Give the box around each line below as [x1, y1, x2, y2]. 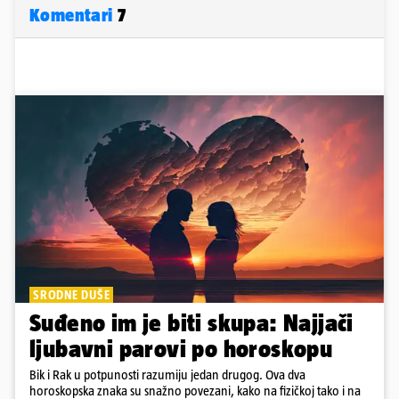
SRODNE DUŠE [33, 288, 110, 303]
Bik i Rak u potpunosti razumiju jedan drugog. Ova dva [29, 367, 305, 383]
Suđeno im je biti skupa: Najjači [29, 309, 354, 338]
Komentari [29, 4, 118, 26]
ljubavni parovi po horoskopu [29, 335, 333, 363]
